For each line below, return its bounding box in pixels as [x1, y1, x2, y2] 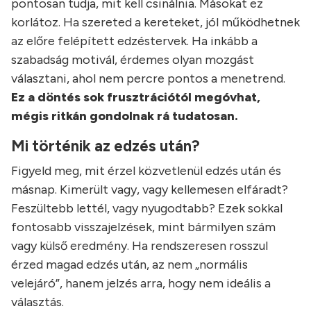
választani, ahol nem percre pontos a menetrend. [11, 71, 285, 87]
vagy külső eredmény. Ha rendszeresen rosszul [11, 238, 268, 254]
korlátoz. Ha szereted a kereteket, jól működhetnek [11, 15, 300, 31]
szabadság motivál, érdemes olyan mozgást [11, 52, 254, 68]
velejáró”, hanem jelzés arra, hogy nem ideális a [11, 276, 271, 292]
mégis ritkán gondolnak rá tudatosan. [11, 108, 238, 124]
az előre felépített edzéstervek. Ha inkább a [11, 33, 258, 49]
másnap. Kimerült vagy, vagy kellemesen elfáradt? [11, 182, 288, 198]
